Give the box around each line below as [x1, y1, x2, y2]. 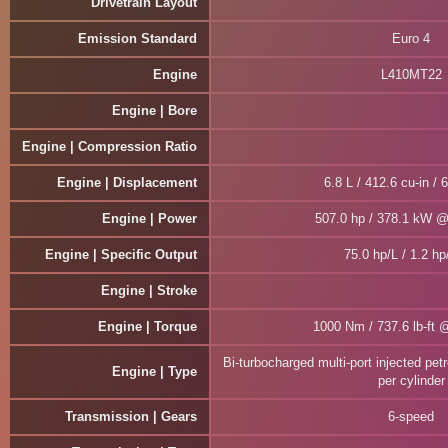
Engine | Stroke [101, 283, 197, 298]
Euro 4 [392, 31, 430, 46]
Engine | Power [102, 211, 197, 226]
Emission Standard [78, 31, 197, 46]
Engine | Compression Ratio [22, 139, 197, 154]
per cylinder [377, 373, 445, 388]
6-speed [388, 409, 434, 424]
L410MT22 [380, 67, 442, 82]
